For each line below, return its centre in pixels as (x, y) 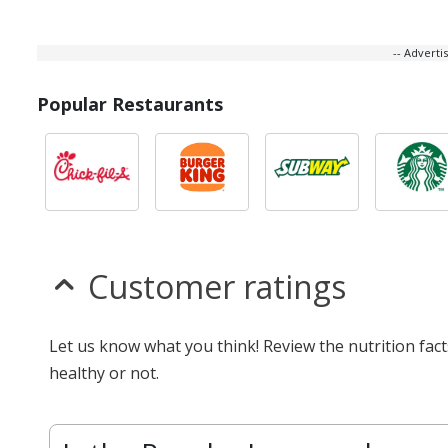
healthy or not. (104, 373)
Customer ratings (217, 286)
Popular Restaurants (130, 104)
